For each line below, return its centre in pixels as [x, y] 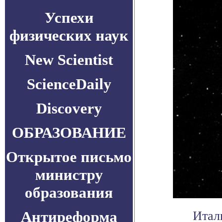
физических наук [69, 35]
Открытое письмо [69, 157]
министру [69, 175]
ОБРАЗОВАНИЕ [69, 133]
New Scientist [69, 60]
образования [69, 193]
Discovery [69, 108]
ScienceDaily [69, 84]
